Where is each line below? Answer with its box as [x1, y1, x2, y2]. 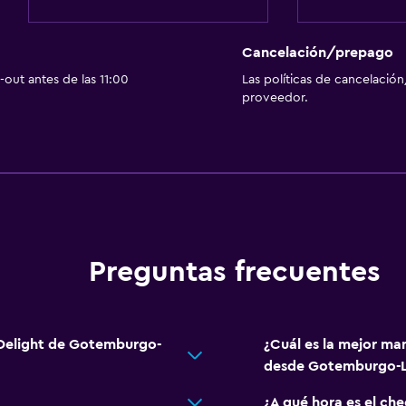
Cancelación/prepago [241, 45, 393, 61]
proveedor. [241, 92, 308, 105]
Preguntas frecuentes [88, 257, 381, 287]
